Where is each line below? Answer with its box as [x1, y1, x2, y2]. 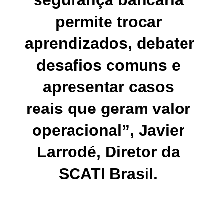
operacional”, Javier [32, 121, 184, 140]
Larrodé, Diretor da [37, 143, 180, 161]
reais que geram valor [26, 100, 190, 118]
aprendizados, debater [25, 35, 194, 53]
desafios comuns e [36, 56, 181, 74]
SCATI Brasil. [59, 165, 162, 183]
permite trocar [55, 13, 162, 31]
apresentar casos [42, 78, 174, 96]
